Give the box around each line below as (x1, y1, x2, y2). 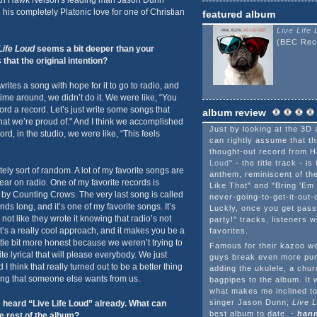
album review (202, 107, 269, 118)
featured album (202, 8, 275, 20)
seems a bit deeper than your (34, 44, 154, 54)
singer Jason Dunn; (209, 298, 292, 306)
